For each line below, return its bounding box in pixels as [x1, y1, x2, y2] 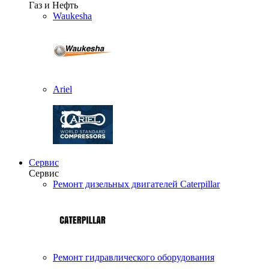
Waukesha [53, 11, 92, 21]
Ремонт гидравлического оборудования [53, 252, 214, 262]
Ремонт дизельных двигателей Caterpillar [53, 179, 220, 189]
